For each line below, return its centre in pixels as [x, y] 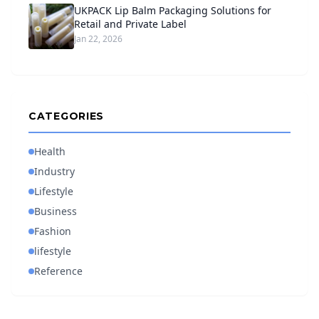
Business [56, 211]
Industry [54, 171]
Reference [58, 271]
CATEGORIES [66, 116]
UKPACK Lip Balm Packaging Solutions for [173, 10]
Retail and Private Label [130, 24]
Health [50, 151]
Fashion [53, 231]
